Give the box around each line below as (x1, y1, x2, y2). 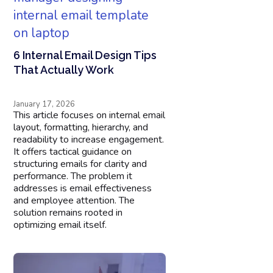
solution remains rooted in (13, 206, 123, 220)
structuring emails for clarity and (13, 157, 147, 171)
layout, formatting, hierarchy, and (13, 121, 149, 135)
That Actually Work (13, 63, 115, 77)
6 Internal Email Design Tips (13, 49, 157, 62)
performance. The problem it (13, 169, 133, 183)
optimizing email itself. (13, 218, 107, 232)
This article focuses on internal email (13, 108, 166, 122)
